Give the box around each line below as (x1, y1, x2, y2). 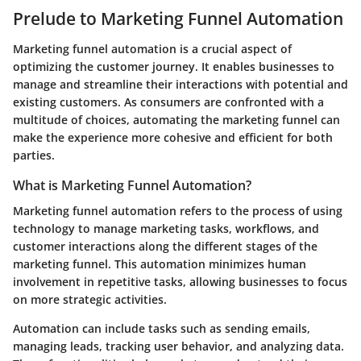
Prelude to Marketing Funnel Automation (13, 6, 343, 30)
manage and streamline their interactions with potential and (13, 77, 348, 93)
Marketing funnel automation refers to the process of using (13, 203, 342, 219)
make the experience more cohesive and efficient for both (13, 130, 333, 146)
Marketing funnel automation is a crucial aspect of (13, 41, 292, 57)
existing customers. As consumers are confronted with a (13, 94, 324, 110)
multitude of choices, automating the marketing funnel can (13, 112, 340, 128)
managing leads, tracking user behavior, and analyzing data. (13, 338, 344, 355)
